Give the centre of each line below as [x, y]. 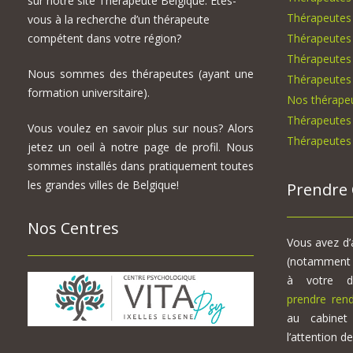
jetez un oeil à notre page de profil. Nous [141, 147]
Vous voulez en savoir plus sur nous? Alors [141, 128]
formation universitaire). [89, 93]
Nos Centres [73, 229]
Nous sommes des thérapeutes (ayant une [141, 74]
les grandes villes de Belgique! [103, 185]
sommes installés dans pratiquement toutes [141, 166]
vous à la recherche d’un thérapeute [119, 20]
